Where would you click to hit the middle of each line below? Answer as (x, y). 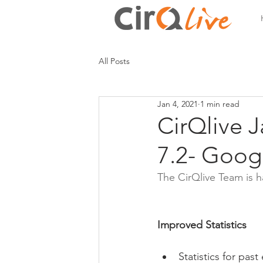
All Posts (114, 61)
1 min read (220, 104)
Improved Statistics (202, 225)
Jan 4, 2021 (178, 104)
